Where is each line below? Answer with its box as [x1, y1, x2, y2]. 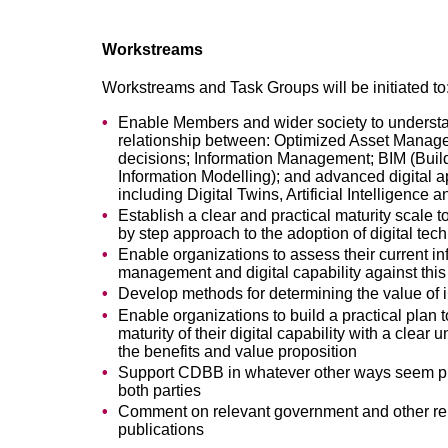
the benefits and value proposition [118, 342, 357, 360]
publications [118, 420, 204, 438]
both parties [118, 381, 201, 399]
